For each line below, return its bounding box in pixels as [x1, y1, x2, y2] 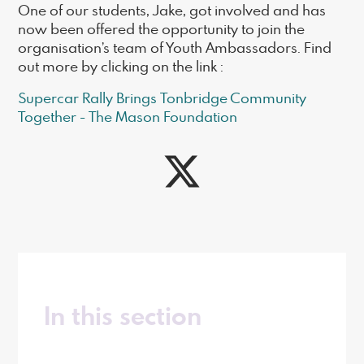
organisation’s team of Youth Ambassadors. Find [18, 37, 332, 57]
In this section [44, 298, 202, 334]
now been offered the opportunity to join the [18, 19, 305, 38]
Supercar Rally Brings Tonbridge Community [18, 88, 307, 107]
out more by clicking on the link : [18, 56, 227, 76]
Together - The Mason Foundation [18, 106, 238, 126]
